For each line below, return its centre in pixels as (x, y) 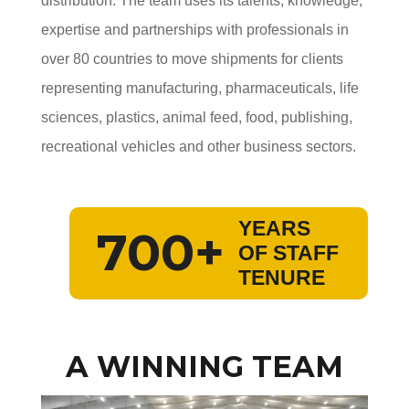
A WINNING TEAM (204, 366)
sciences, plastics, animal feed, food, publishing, (196, 117)
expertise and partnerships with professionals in (194, 29)
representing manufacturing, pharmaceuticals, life (199, 88)
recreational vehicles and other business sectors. (198, 146)
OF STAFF (289, 252)
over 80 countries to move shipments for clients (192, 58)
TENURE (282, 277)
